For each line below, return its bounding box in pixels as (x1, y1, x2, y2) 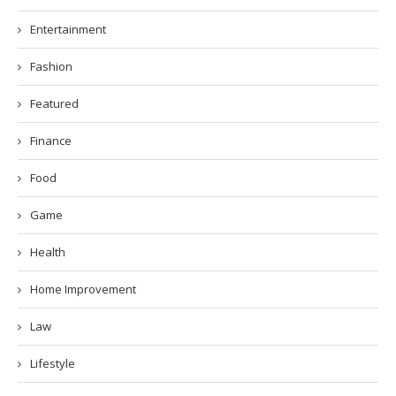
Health (30, 244, 65, 260)
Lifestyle (30, 355, 75, 371)
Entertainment (30, 21, 106, 37)
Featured (30, 95, 79, 111)
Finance (30, 133, 72, 148)
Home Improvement (30, 281, 136, 297)
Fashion (30, 58, 72, 74)
